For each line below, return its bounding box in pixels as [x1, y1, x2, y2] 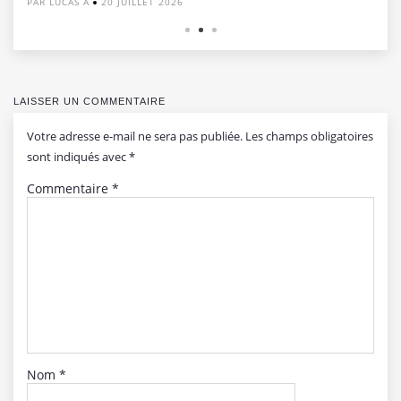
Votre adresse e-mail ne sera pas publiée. [27, 127, 243, 144]
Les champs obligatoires [245, 127, 373, 144]
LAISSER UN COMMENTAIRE [13, 95, 166, 107]
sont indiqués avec [27, 148, 129, 165]
